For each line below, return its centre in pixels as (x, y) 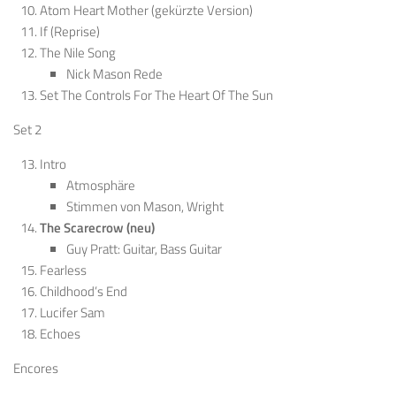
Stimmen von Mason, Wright (145, 207)
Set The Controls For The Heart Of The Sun (156, 95)
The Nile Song (78, 53)
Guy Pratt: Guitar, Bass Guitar (144, 249)
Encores (36, 369)
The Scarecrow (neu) (97, 228)
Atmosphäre (101, 186)
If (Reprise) (70, 32)
